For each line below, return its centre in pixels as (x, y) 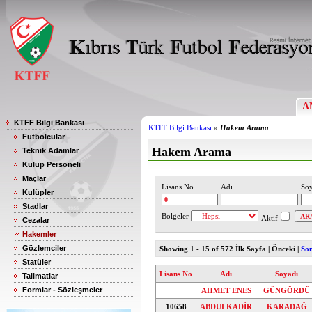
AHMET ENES (226, 290)
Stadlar (35, 206)
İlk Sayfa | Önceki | (268, 249)
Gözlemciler (44, 248)
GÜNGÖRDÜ (287, 290)
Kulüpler (38, 192)
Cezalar (36, 220)
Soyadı (287, 274)
